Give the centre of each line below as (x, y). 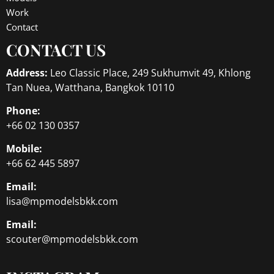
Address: (27, 72)
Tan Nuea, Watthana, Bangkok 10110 (90, 87)
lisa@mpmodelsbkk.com (62, 201)
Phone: (23, 110)
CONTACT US (56, 50)
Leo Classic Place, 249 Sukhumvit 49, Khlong (149, 72)
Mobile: (24, 148)
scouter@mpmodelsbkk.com (72, 239)
